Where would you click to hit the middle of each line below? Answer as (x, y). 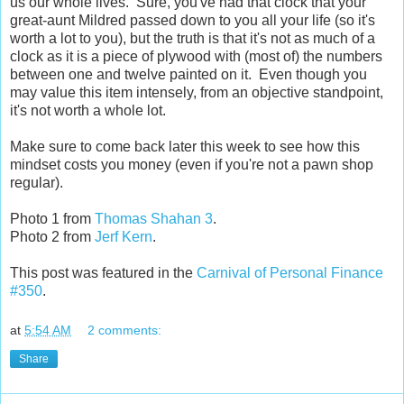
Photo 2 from (52, 236)
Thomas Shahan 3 (154, 218)
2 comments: (125, 330)
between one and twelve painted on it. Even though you (188, 74)
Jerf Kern (124, 236)
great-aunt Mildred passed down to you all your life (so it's (193, 20)
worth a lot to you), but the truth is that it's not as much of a (193, 38)
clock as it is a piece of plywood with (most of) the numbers (196, 56)
